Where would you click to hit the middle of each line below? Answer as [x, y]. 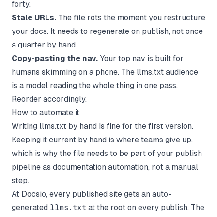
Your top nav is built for [141, 58]
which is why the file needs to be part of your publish [107, 153]
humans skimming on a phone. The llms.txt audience [105, 72]
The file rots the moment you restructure [131, 17]
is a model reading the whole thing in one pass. [95, 85]
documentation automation [101, 167]
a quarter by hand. [44, 45]
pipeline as [32, 167]
